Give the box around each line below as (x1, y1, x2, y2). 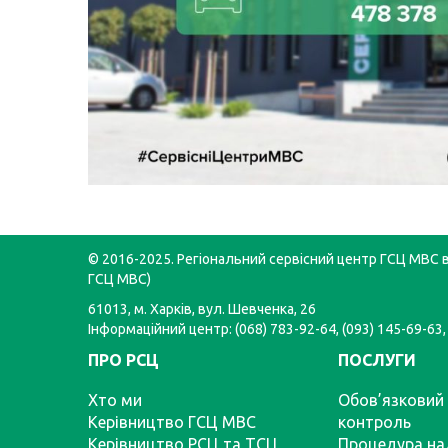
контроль (338, 413, 411, 431)
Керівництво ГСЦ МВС (88, 413, 256, 431)
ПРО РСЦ (88, 351, 159, 369)
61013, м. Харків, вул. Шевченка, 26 (88, 301, 316, 317)
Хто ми (88, 391, 142, 409)
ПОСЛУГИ (338, 351, 416, 369)
